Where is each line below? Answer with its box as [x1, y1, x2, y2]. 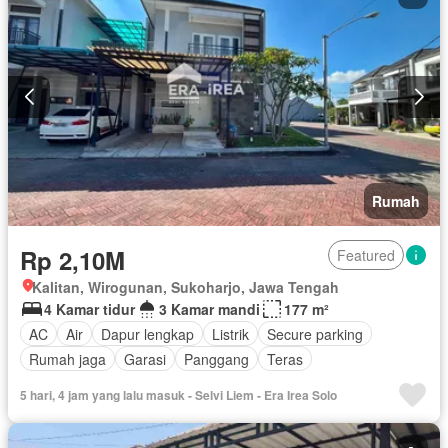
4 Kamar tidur [44, 299, 135, 320]
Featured [337, 245, 395, 266]
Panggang [184, 348, 249, 369]
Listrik [212, 323, 249, 344]
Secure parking [267, 323, 363, 344]
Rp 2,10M [20, 243, 125, 278]
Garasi [124, 348, 166, 369]
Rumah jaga [29, 348, 106, 369]
